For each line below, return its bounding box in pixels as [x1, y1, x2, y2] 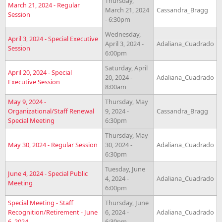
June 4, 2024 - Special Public [8, 168, 88, 178]
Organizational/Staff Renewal [8, 106, 94, 115]
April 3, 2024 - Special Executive [8, 34, 98, 43]
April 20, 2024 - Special [8, 67, 72, 77]
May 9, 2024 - [8, 97, 46, 106]
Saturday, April [105, 63, 148, 72]
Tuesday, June [105, 164, 145, 173]
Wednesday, [105, 29, 141, 39]
